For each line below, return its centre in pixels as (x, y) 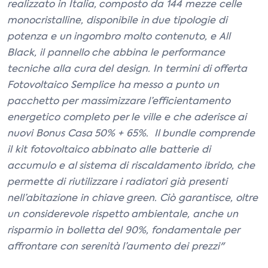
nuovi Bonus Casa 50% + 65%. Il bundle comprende (131, 134)
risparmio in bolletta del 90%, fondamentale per (124, 231)
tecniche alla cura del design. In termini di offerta (127, 69)
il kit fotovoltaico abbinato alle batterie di (109, 150)
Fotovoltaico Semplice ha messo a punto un (113, 86)
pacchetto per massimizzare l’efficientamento (119, 102)
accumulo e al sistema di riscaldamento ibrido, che (131, 166)
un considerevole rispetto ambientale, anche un (123, 215)
